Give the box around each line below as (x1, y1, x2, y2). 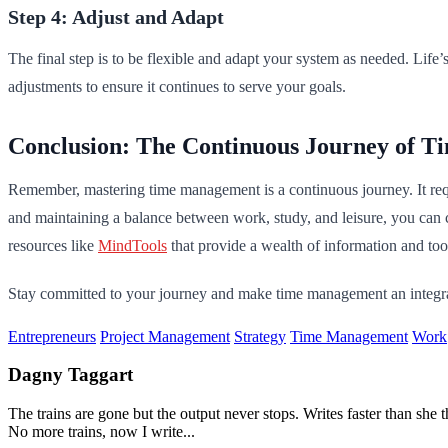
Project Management (100, 327, 230, 345)
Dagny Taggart (8, 364, 133, 386)
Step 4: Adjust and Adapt (8, 5, 224, 28)
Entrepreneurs (8, 327, 96, 345)
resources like (8, 236, 98, 254)
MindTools (98, 236, 167, 254)
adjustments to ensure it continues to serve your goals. (8, 77, 346, 95)
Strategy (234, 327, 286, 345)
